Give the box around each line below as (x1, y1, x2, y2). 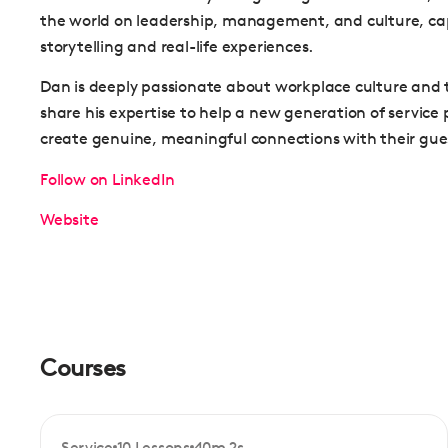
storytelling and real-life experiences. (40, 36, 314, 56)
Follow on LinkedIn (40, 169, 175, 189)
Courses (40, 353, 126, 382)
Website (40, 209, 99, 229)
